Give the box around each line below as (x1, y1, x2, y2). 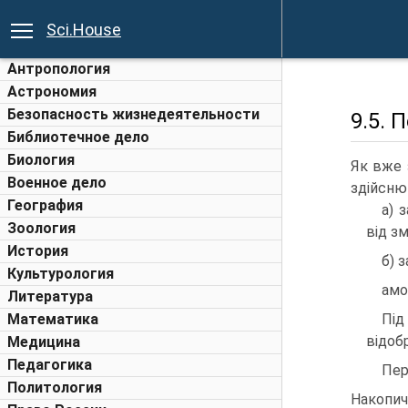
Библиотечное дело (7, 128, 149, 146)
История (7, 242, 68, 260)
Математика (7, 311, 98, 328)
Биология (7, 151, 75, 168)
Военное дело (7, 174, 107, 191)
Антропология (7, 60, 110, 77)
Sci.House (46, 20, 121, 39)
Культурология (7, 265, 114, 282)
